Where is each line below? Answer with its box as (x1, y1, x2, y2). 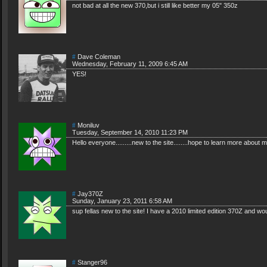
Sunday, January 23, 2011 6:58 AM (72, 197, 172, 205)
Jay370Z (76, 190, 103, 198)
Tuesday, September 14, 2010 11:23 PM (72, 129, 188, 136)
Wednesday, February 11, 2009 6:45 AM (72, 60, 188, 68)
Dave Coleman (76, 53, 120, 61)
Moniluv (76, 122, 100, 129)
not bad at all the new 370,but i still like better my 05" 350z (72, 2, 238, 10)
